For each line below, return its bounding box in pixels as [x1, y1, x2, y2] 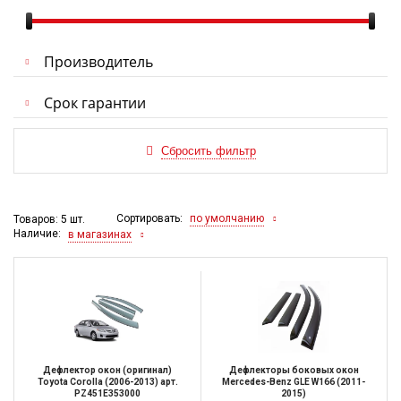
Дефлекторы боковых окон [228, 364, 359, 375]
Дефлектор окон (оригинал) [43, 364, 172, 375]
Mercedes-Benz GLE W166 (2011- [222, 376, 365, 387]
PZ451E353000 [74, 388, 141, 398]
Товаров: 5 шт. [13, 212, 85, 226]
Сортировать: [116, 211, 185, 225]
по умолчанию [190, 212, 264, 226]
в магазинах [68, 227, 132, 241]
